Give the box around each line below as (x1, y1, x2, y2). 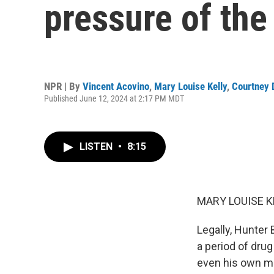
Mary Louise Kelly (154, 80, 227, 92)
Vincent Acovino (83, 80, 149, 92)
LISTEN (80, 141, 115, 152)
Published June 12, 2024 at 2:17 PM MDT (44, 93, 184, 103)
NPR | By (44, 80, 83, 92)
